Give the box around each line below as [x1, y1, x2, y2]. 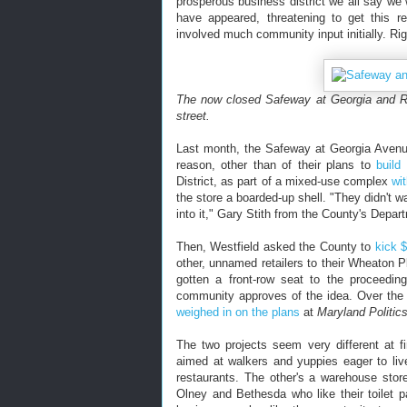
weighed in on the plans [176, 305, 300, 319]
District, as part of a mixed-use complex [176, 174, 392, 188]
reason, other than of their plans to [176, 158, 377, 172]
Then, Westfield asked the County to [176, 240, 375, 253]
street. [176, 109, 210, 123]
